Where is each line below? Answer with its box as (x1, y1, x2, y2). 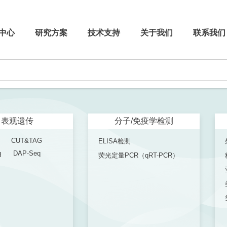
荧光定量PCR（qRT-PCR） (98, 152, 179, 160)
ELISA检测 (98, 137, 131, 145)
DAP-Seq (13, 149, 41, 158)
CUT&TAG (11, 137, 42, 145)
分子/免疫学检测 (115, 117, 173, 126)
